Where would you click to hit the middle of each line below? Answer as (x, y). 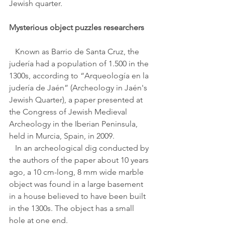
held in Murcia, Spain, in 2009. (62, 136)
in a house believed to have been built (78, 196)
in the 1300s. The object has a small (73, 208)
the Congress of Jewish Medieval (69, 112)
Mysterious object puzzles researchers (78, 27)
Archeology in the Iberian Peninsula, (74, 124)
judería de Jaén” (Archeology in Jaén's (79, 88)
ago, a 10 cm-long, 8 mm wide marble (77, 172)
